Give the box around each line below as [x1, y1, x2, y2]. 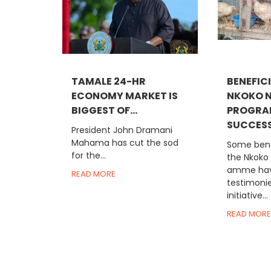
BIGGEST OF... [71, 103, 138, 117]
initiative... [226, 189, 268, 201]
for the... [71, 149, 106, 162]
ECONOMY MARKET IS [71, 88, 178, 103]
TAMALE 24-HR [71, 74, 146, 88]
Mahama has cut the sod [71, 136, 179, 149]
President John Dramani [71, 123, 173, 136]
